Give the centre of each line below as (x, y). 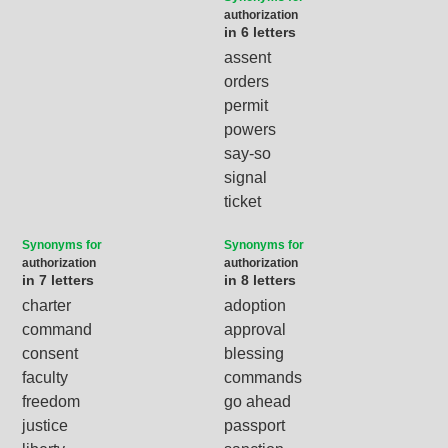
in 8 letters (260, 279)
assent (247, 57)
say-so (247, 153)
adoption (255, 305)
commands (263, 377)
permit (246, 105)
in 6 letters (260, 31)
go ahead (257, 401)
